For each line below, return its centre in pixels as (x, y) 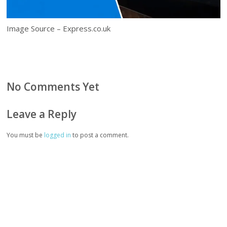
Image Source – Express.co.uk (59, 29)
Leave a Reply (42, 114)
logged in (58, 135)
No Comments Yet (53, 86)
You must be (26, 135)
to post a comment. (100, 135)
